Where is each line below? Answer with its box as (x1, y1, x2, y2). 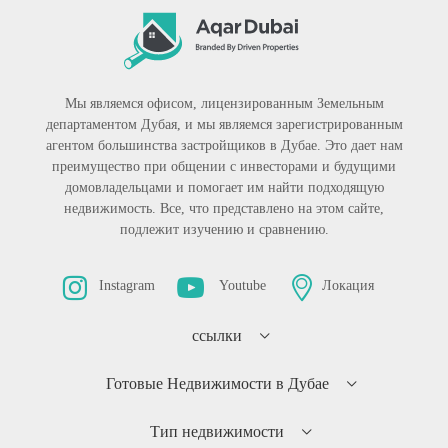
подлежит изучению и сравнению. (119, 221, 329, 237)
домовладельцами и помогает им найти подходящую (64, 179, 384, 195)
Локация (322, 278, 374, 294)
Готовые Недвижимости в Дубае (105, 374, 329, 392)
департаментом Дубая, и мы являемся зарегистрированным (45, 116, 403, 132)
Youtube (219, 278, 266, 294)
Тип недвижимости (150, 422, 284, 440)
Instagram (99, 278, 155, 294)
